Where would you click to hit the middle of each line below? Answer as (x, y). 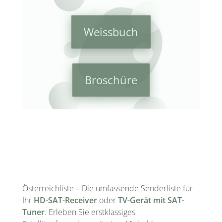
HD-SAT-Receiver (65, 200)
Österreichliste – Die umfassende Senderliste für (107, 188)
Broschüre (111, 80)
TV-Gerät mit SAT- (151, 200)
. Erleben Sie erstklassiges (90, 212)
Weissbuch (111, 32)
